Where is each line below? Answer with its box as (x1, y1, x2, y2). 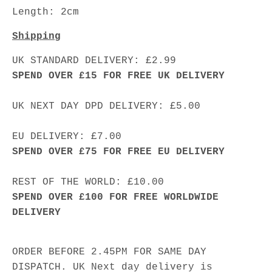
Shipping (12, 30, 61, 42)
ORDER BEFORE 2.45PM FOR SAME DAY (12, 246, 206, 257)
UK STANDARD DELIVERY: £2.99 (12, 55, 176, 66)
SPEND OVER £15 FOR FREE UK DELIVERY (12, 70, 225, 81)
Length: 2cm (12, 6, 79, 18)
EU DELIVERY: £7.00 (12, 131, 121, 142)
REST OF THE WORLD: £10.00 (12, 176, 164, 188)
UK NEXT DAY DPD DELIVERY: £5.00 (12, 100, 200, 112)
